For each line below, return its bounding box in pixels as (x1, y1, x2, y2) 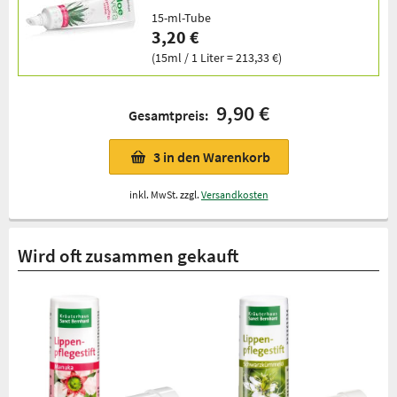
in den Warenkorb (162, 148, 270, 167)
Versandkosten (200, 188, 269, 202)
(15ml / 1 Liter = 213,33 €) (152, 50, 282, 66)
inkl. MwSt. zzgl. (128, 188, 201, 202)
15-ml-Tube (152, 10, 211, 27)
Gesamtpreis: (128, 106, 216, 125)
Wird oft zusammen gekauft (18, 244, 238, 269)
